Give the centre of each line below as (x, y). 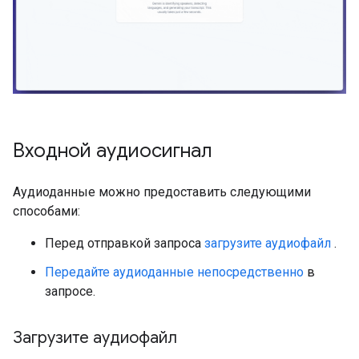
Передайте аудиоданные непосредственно (174, 272)
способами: (46, 211)
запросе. (70, 291)
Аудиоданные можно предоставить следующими (162, 192)
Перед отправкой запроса (125, 243)
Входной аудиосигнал (112, 150)
